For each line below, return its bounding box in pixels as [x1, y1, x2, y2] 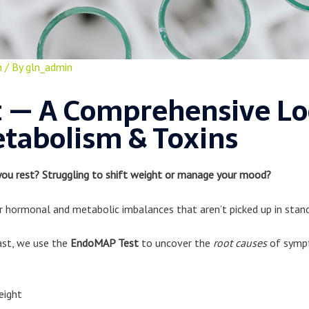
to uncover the [138, 236, 213, 250]
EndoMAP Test [70, 236, 139, 250]
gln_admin [25, 60, 72, 74]
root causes [212, 236, 267, 250]
